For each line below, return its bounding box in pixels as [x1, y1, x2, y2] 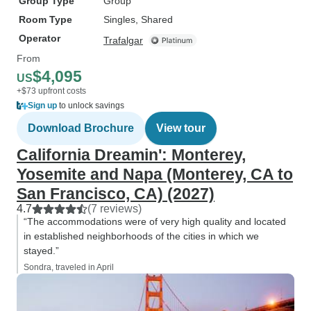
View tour [156, 122, 205, 134]
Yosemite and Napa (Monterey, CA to [17, 165, 293, 183]
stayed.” [24, 245, 59, 256]
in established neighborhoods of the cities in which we [24, 230, 259, 242]
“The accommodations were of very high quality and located [24, 216, 286, 227]
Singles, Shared [103, 14, 173, 25]
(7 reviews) [87, 203, 142, 215]
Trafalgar [103, 35, 143, 46]
